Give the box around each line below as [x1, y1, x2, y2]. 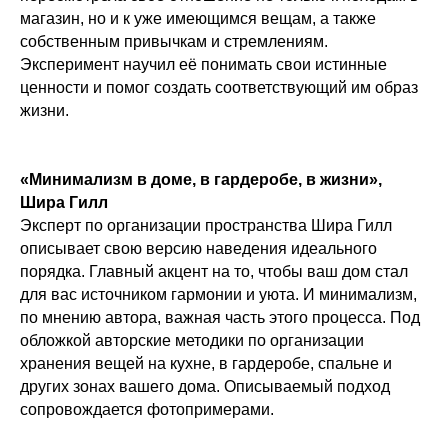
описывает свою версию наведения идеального [20, 240, 377, 257]
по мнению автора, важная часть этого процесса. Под [20, 309, 420, 326]
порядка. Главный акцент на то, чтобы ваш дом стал [20, 263, 408, 280]
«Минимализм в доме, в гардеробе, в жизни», [20, 171, 382, 188]
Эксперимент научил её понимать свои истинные [20, 56, 387, 73]
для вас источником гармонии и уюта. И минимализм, [20, 286, 417, 303]
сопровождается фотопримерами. [20, 401, 274, 418]
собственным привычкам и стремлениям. [20, 33, 328, 50]
